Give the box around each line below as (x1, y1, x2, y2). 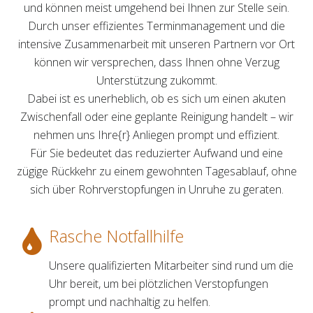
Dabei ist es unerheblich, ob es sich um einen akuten (27, 91, 286, 107)
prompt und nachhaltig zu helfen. (49, 294, 210, 310)
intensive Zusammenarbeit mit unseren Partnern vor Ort (18, 36, 295, 52)
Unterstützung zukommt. (96, 73, 217, 89)
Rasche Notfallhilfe (49, 225, 184, 248)
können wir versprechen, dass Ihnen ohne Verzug (34, 54, 279, 71)
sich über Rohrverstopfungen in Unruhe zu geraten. (29, 182, 284, 198)
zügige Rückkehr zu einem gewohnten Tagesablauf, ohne (16, 163, 297, 180)
